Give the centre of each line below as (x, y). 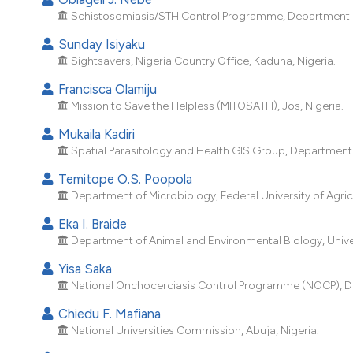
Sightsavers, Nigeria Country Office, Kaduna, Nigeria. (203, 61)
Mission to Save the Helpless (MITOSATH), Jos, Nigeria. (207, 106)
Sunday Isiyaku (100, 45)
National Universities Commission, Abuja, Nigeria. (195, 331)
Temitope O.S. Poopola (124, 179)
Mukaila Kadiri (95, 134)
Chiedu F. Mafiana (108, 314)
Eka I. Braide (91, 224)
